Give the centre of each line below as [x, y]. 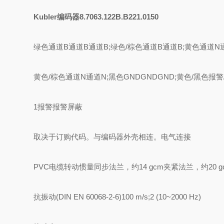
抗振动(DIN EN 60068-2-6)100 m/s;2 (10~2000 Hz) [117, 197]
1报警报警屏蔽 [58, 107]
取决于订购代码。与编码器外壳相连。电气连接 [112, 137]
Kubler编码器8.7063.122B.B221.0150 [96, 17]
